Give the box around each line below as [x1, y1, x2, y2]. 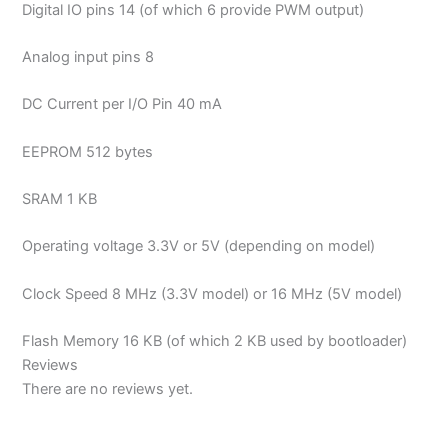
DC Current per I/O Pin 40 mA [22, 95, 223, 114]
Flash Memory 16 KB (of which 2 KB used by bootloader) [22, 332, 408, 351]
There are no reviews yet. [22, 380, 194, 399]
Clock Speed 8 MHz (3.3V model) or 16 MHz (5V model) [22, 284, 403, 303]
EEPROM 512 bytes [22, 142, 154, 161]
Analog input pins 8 [22, 48, 155, 67]
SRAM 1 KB [22, 190, 98, 209]
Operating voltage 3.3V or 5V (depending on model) [22, 237, 376, 256]
